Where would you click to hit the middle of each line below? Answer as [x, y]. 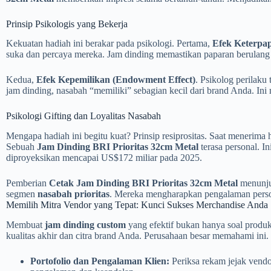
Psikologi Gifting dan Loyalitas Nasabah [83, 116]
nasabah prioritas [73, 194]
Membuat [25, 224]
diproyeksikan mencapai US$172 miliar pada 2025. [104, 158]
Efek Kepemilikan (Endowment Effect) [116, 80]
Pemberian [28, 183]
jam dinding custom [85, 224]
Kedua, [21, 80]
